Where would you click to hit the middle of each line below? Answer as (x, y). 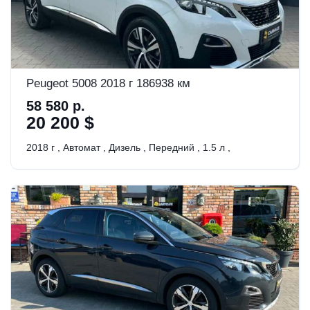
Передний (172, 147)
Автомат (82, 147)
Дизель (125, 147)
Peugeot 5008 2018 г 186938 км (108, 83)
